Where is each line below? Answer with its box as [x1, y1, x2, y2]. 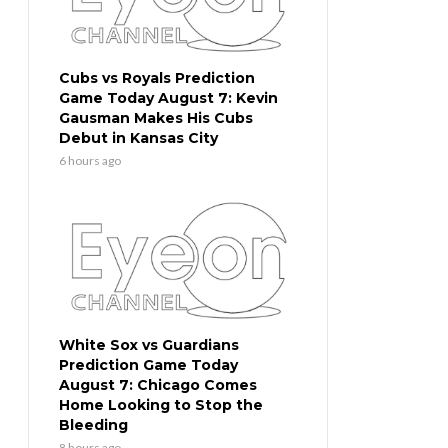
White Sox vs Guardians [59, 336, 239, 355]
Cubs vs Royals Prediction [59, 69, 255, 88]
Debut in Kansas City [59, 129, 218, 148]
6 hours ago [59, 153, 121, 169]
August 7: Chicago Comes [59, 376, 257, 395]
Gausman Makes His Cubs [59, 109, 253, 128]
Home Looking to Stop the [59, 396, 263, 415]
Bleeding [59, 416, 128, 435]
